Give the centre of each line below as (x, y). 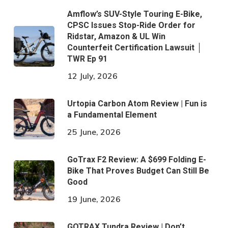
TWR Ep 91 (87, 59)
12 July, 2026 (92, 76)
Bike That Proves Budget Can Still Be (138, 170)
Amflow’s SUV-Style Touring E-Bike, (134, 14)
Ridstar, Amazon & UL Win (116, 36)
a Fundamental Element (112, 115)
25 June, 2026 (94, 132)
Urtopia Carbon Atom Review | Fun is (137, 103)
